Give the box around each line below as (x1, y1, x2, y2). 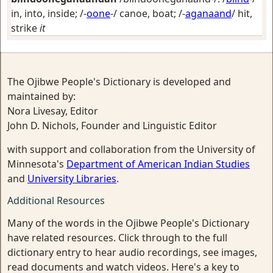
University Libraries (27, 172, 116, 185)
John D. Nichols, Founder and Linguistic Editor (7, 119, 217, 132)
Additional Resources (7, 194, 105, 207)
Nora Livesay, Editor (7, 104, 98, 118)
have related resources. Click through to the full (7, 231, 227, 244)
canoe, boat (119, 7, 174, 20)
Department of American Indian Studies (66, 157, 250, 171)
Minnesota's (7, 157, 66, 171)
